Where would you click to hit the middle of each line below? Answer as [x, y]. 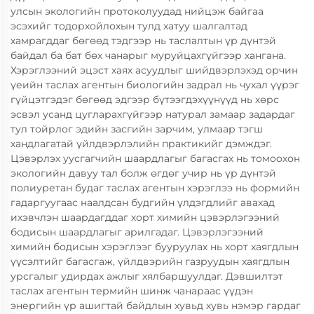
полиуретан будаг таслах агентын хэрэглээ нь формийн [155, 188]
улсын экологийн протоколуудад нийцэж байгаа [137, 11]
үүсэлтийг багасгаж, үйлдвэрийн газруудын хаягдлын [150, 261]
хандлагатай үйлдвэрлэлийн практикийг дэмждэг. [141, 144]
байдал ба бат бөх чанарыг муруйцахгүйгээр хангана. [148, 55]
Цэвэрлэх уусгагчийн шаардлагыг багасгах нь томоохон [155, 158]
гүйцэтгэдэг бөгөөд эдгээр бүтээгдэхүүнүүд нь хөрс [145, 100]
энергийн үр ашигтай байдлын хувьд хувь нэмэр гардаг [156, 306]
